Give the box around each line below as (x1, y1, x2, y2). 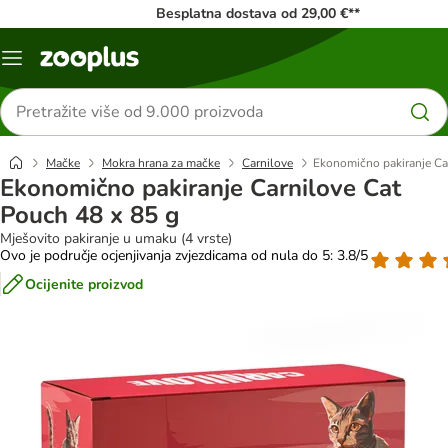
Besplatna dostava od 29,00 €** (155, 4, 360, 23)
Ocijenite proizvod (25, 274, 143, 294)
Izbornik (11, 55, 61, 75)
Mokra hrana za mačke (102, 155, 220, 171)
